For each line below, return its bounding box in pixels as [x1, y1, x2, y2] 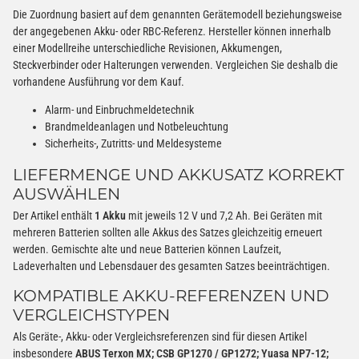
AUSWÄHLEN [13, 184, 120, 204]
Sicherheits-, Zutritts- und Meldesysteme [45, 137, 222, 151]
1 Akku [95, 209, 126, 223]
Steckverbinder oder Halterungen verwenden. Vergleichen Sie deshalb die [13, 58, 338, 72]
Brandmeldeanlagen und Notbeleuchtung [45, 120, 228, 134]
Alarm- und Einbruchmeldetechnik [45, 103, 194, 117]
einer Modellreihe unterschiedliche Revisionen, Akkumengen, [13, 42, 282, 55]
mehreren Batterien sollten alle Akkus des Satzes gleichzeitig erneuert [13, 226, 322, 240]
